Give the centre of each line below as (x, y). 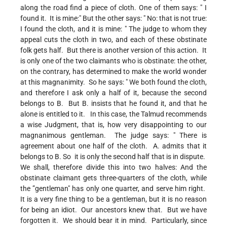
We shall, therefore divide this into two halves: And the (113, 167)
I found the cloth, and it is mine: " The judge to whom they (113, 29)
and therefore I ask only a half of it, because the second (113, 93)
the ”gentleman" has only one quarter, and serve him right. (113, 189)
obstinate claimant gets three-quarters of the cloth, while (113, 178)
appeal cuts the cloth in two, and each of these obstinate (113, 40)
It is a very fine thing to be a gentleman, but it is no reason (113, 199)
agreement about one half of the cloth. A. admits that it (113, 146)
